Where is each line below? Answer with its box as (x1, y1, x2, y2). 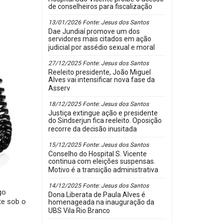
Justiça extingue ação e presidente (48, 109, 158, 117)
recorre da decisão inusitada (48, 125, 137, 135)
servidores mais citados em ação (48, 35, 151, 45)
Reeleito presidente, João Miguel (48, 68, 151, 76)
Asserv (48, 84, 70, 94)
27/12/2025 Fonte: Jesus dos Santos (48, 60, 149, 67)
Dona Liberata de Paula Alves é (48, 191, 145, 199)
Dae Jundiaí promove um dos (48, 27, 140, 35)
